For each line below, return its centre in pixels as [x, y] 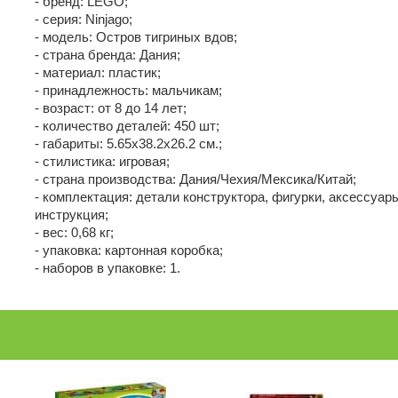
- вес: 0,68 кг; [74, 232]
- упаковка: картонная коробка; [129, 250]
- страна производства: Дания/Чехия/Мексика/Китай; [195, 179]
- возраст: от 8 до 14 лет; [111, 108]
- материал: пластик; [98, 72]
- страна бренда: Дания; [107, 55]
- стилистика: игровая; [102, 161]
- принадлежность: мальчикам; [128, 90]
